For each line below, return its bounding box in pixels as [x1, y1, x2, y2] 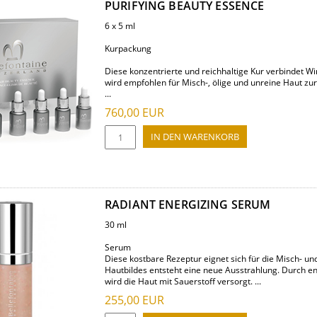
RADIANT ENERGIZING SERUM [105, 197, 271, 212]
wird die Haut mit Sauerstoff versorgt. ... [105, 275, 261, 287]
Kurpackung [105, 42, 151, 54]
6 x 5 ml [105, 20, 135, 32]
